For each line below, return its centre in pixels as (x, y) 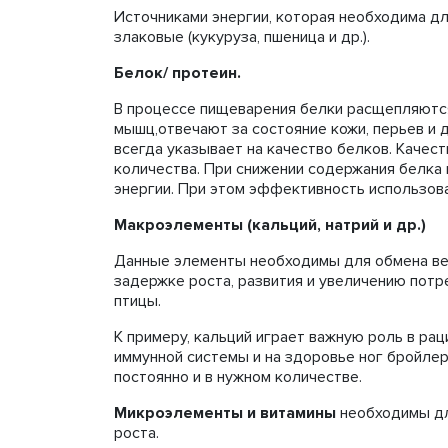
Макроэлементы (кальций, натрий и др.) (270, 225)
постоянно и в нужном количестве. (238, 377)
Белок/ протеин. (179, 73)
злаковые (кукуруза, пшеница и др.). (242, 37)
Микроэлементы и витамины (227, 413)
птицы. (139, 301)
